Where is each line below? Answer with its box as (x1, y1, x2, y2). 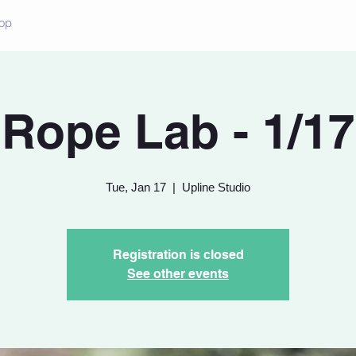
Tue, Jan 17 (106, 180, 166, 194)
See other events (127, 265, 229, 281)
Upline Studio (182, 180, 250, 194)
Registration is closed (112, 246, 244, 262)
